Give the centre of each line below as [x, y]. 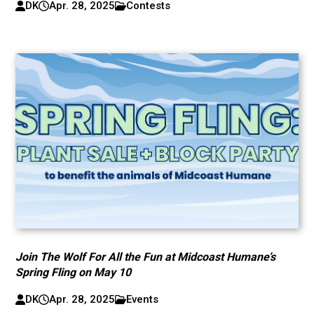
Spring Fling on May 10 [74, 272]
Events [143, 299]
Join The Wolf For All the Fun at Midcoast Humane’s [146, 257]
